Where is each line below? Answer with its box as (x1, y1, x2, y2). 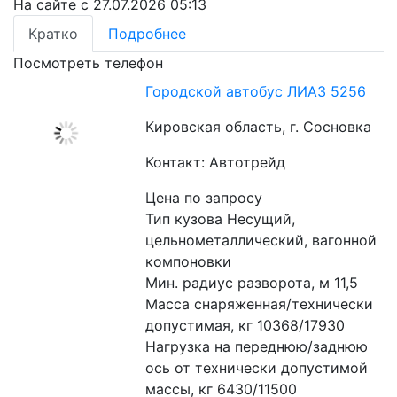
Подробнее (108, 25, 186, 43)
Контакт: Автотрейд (145, 153, 286, 171)
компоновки (145, 253, 237, 270)
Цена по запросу (145, 189, 263, 206)
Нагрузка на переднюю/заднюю (145, 338, 369, 355)
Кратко (28, 25, 78, 43)
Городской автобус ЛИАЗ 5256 (145, 82, 367, 100)
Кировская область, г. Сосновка (145, 118, 372, 136)
